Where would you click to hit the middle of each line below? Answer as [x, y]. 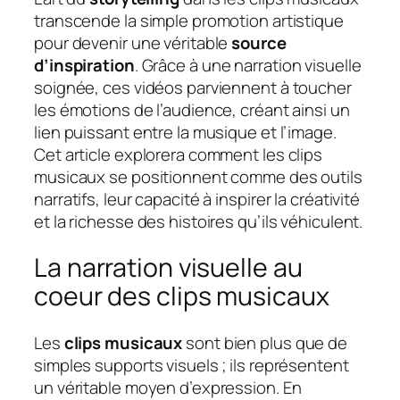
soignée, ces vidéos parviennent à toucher [193, 87]
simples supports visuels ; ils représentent [192, 366]
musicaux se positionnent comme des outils [198, 176]
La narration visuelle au [168, 268]
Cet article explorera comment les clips [179, 154]
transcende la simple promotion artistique [189, 20]
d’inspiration [84, 65]
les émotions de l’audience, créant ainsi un [192, 109]
